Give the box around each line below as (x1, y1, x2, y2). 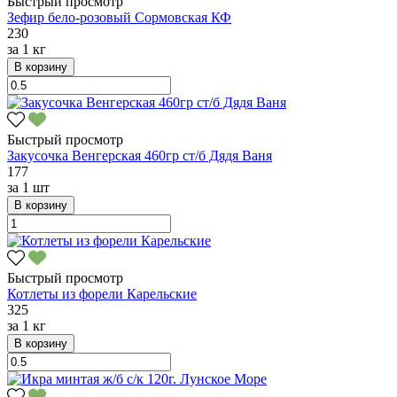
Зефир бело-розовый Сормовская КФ (7, 9, 231, 25)
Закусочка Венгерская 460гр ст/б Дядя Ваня (7, 147, 272, 163)
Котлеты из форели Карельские (7, 285, 197, 301)
